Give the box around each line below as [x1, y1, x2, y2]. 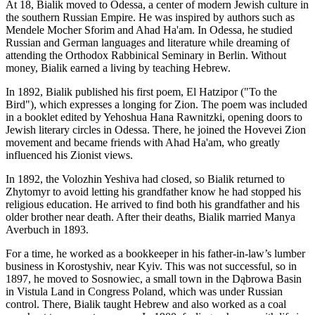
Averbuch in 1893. [6, 224, 89, 236]
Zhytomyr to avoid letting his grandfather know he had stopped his [6, 186, 301, 198]
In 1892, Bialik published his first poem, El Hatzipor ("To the [6, 86, 277, 98]
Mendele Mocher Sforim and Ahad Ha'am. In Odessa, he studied [6, 24, 292, 37]
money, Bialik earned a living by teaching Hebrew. [6, 62, 231, 75]
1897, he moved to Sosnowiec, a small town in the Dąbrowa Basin [6, 273, 302, 285]
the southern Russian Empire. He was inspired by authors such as [6, 11, 295, 24]
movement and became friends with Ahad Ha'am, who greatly [6, 136, 280, 149]
